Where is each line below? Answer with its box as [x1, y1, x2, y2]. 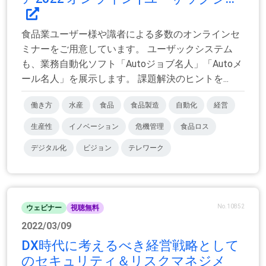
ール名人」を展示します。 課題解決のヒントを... [21, 72, 229, 84]
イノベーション [69, 122, 119, 131]
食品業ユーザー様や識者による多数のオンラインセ [21, 28, 240, 40]
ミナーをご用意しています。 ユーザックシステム [21, 43, 233, 55]
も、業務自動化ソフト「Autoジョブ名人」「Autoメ [21, 58, 242, 69]
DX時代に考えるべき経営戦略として [21, 238, 239, 253]
